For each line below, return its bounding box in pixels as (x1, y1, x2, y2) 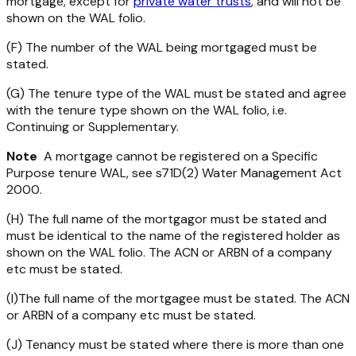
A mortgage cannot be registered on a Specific (37, 148, 318, 165)
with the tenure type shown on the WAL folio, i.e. (6, 102, 287, 119)
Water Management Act (202, 164, 342, 182)
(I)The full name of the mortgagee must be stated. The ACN (6, 290, 350, 308)
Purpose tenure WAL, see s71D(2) (6, 164, 202, 182)
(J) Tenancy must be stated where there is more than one (6, 336, 344, 354)
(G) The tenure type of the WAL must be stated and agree (6, 85, 346, 103)
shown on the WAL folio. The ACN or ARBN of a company (6, 244, 332, 261)
